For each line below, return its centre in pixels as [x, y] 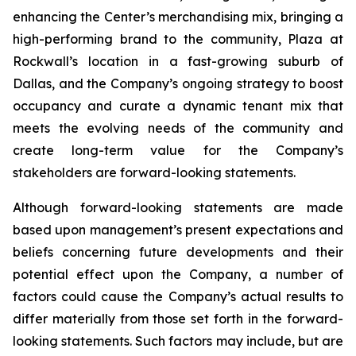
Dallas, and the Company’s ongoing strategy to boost [178, 83]
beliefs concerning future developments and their [178, 252]
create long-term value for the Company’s [178, 150]
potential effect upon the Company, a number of [178, 274]
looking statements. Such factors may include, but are [178, 341]
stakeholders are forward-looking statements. [154, 172]
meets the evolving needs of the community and [178, 128]
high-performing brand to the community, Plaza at [178, 39]
